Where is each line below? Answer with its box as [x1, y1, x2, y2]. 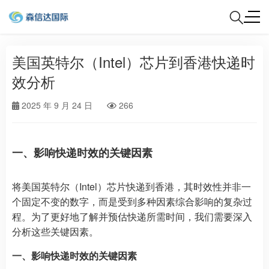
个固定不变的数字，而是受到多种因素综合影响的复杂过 [12, 195, 252, 208]
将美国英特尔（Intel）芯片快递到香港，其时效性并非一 [12, 180, 251, 193]
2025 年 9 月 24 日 [22, 99, 92, 111]
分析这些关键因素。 [12, 225, 98, 238]
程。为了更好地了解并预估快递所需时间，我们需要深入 [12, 210, 252, 223]
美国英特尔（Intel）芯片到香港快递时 [12, 51, 255, 72]
